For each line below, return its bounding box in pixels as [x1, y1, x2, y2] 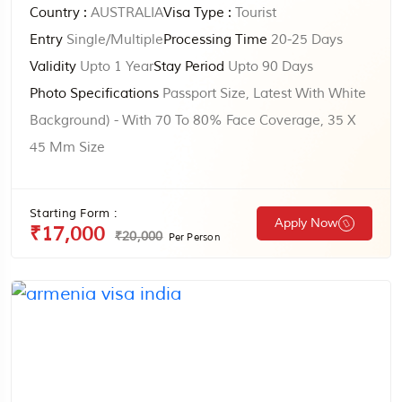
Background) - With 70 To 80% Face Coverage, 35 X [30, 112, 356, 129]
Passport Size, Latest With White [159, 85, 366, 102]
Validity [30, 58, 76, 75]
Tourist [232, 4, 276, 22]
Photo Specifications [30, 85, 159, 102]
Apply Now [275, 215, 338, 231]
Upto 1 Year [76, 58, 153, 75]
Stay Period [153, 58, 224, 75]
